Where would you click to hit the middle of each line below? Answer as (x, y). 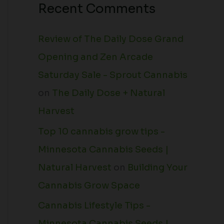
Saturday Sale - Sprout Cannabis (113, 75)
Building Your (157, 167)
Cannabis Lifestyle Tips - (94, 206)
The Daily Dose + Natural (108, 93)
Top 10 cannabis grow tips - (101, 131)
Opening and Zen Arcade (95, 57)
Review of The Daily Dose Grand (111, 39)
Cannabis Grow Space (89, 185)
